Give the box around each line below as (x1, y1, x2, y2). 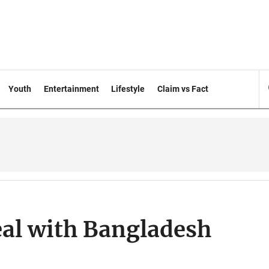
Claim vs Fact (157, 84, 209, 94)
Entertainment (43, 84, 99, 94)
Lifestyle (111, 84, 145, 94)
